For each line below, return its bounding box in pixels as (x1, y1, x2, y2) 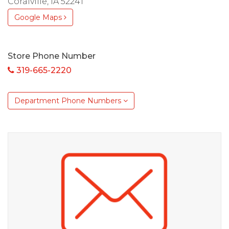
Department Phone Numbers (14, 96, 123, 106)
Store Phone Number (8, 51, 96, 61)
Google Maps (14, 13, 64, 22)
